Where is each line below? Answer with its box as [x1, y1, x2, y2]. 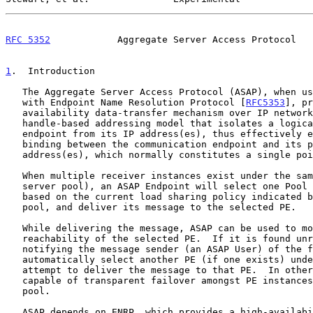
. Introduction [11, 65, 95, 76]
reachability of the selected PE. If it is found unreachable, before [6, 233, 22, 244]
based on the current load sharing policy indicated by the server [6, 191, 22, 202]
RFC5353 [246, 96, 285, 108]
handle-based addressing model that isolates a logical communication [6, 117, 22, 129]
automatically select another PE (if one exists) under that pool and [6, 254, 22, 265]
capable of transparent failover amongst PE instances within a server [6, 275, 22, 286]
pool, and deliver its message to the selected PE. [6, 201, 22, 212]
